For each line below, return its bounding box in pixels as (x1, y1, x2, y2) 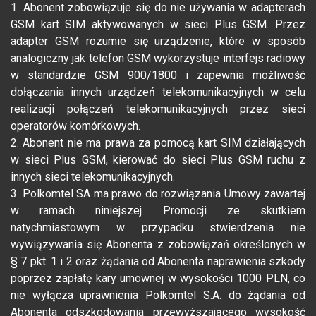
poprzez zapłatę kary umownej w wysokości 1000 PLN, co (11, 272, 305, 286)
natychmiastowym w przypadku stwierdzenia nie (11, 221, 305, 235)
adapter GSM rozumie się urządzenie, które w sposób (11, 35, 305, 49)
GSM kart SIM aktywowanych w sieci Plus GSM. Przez (11, 18, 305, 32)
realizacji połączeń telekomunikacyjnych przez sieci (11, 102, 305, 116)
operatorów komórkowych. (11, 119, 140, 133)
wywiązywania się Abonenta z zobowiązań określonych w (11, 238, 305, 252)
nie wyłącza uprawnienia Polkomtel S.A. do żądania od (11, 288, 305, 303)
